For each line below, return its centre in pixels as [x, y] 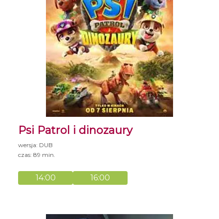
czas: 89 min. [37, 154]
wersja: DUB [36, 145]
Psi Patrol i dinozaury [76, 130]
